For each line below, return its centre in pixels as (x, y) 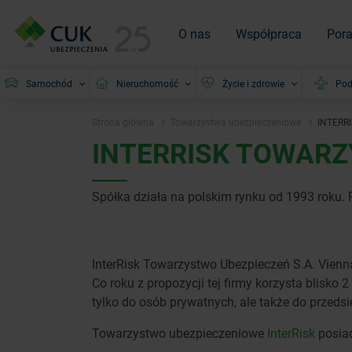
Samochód (49, 83)
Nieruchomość (147, 83)
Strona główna (123, 122)
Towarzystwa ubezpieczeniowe (236, 122)
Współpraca (269, 33)
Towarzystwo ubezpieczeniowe (180, 333)
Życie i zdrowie (253, 83)
